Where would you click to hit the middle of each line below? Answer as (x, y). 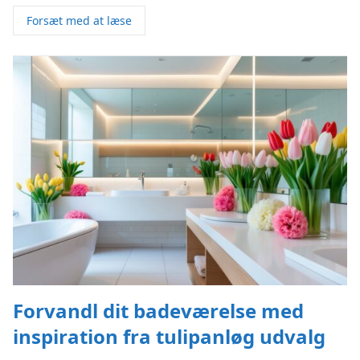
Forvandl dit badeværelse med (158, 310)
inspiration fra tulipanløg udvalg (169, 336)
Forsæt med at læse (79, 20)
